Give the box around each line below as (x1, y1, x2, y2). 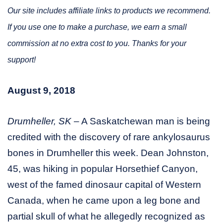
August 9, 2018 (7, 85, 75, 96)
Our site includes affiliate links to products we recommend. (7, 6, 211, 15)
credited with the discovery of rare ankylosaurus (7, 131, 210, 142)
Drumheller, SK (7, 115, 71, 126)
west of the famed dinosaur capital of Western (7, 179, 201, 190)
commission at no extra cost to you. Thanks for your (7, 39, 186, 48)
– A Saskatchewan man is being (71, 115, 210, 126)
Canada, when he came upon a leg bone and (7, 195, 200, 206)
